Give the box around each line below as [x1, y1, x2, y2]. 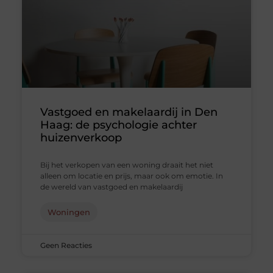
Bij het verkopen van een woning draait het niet [40, 160, 213, 169]
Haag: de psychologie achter [40, 118, 197, 132]
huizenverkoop [40, 130, 122, 144]
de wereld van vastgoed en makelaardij [40, 182, 183, 191]
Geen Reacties [40, 240, 92, 250]
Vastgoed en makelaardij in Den [40, 105, 218, 119]
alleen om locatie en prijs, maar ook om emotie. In [40, 171, 223, 180]
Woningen [47, 207, 90, 217]
